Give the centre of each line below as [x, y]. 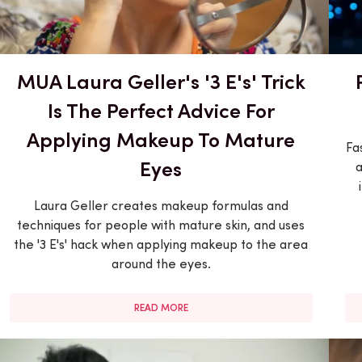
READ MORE [161, 307]
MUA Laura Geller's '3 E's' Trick [161, 81]
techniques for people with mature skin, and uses [161, 225]
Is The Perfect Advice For [161, 110]
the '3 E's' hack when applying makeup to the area [161, 244]
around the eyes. [161, 263]
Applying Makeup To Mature [161, 139]
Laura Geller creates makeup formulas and [161, 205]
